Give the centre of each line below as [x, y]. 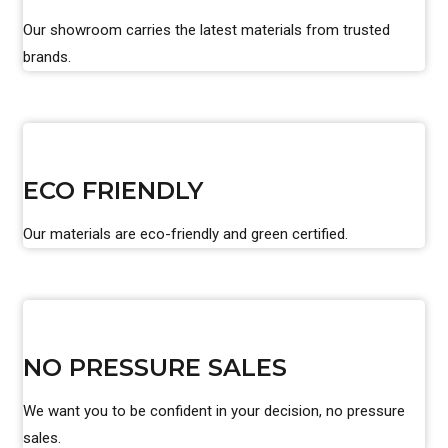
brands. [47, 57]
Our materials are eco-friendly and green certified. [185, 234]
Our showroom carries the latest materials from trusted [206, 30]
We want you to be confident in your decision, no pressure [214, 411]
